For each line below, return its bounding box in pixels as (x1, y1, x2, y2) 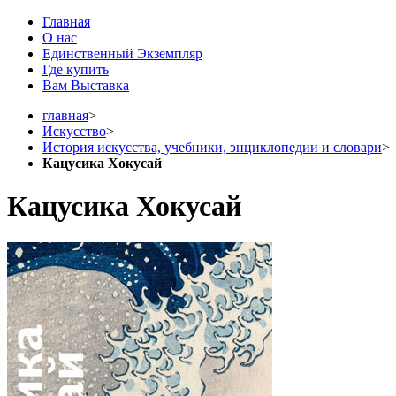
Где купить (42, 62, 109, 77)
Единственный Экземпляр (42, 46, 202, 61)
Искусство (42, 124, 106, 139)
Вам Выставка (42, 78, 129, 93)
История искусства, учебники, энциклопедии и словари (42, 140, 382, 155)
